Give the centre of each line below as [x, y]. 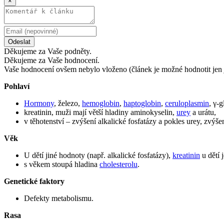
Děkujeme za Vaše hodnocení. [52, 60]
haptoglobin [142, 103]
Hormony [39, 103]
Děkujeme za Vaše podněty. [48, 51]
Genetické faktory [34, 181]
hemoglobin [101, 103]
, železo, [68, 103]
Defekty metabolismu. [59, 198]
